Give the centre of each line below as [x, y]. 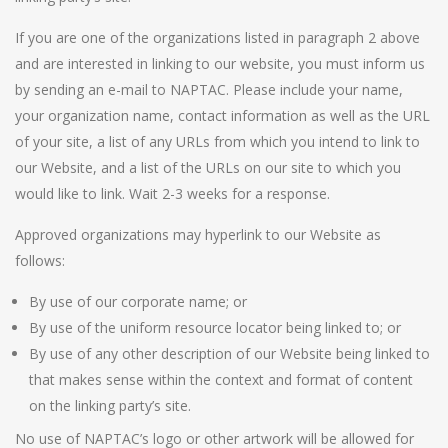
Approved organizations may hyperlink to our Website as [198, 234]
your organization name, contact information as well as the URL [222, 115]
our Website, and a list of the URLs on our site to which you [208, 167]
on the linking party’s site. [110, 405]
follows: [40, 260]
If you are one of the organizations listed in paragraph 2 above [217, 37]
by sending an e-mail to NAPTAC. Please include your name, [209, 89]
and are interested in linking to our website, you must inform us [220, 63]
